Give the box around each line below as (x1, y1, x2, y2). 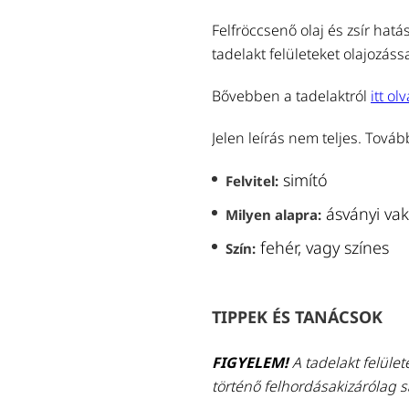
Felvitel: (225, 172, 278, 190)
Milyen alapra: (225, 205, 321, 224)
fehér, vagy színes (256, 236, 389, 258)
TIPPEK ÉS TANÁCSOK (212, 306, 383, 328)
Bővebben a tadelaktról (212, 86, 371, 106)
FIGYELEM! (212, 352, 292, 372)
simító (278, 169, 328, 191)
